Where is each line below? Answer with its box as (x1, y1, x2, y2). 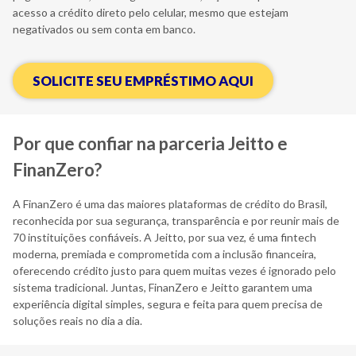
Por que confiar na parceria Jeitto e (13, 133, 288, 154)
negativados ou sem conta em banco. (13, 22, 195, 36)
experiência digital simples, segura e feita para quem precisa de (13, 297, 323, 311)
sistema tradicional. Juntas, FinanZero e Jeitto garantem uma (13, 281, 312, 294)
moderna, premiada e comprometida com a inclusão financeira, (13, 247, 316, 261)
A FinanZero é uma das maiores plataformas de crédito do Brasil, (13, 197, 327, 211)
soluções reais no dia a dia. (13, 314, 142, 327)
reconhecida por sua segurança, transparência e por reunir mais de (13, 214, 339, 227)
